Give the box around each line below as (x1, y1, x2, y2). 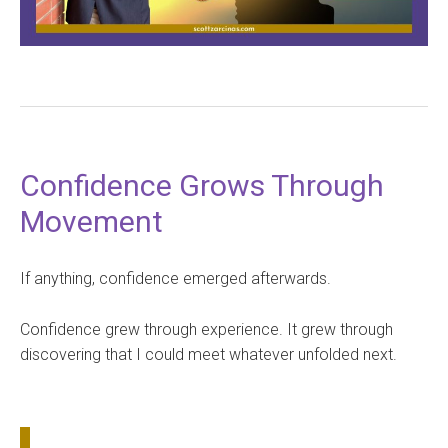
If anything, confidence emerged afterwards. (20, 268, 331, 288)
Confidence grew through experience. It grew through (20, 319, 393, 339)
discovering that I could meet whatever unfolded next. (20, 344, 397, 364)
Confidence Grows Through (20, 167, 384, 203)
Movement (20, 203, 163, 239)
